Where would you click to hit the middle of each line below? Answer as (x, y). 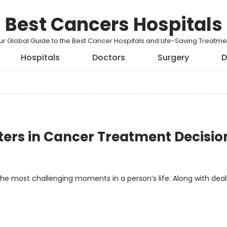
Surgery (173, 58)
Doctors (108, 58)
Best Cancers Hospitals (113, 25)
